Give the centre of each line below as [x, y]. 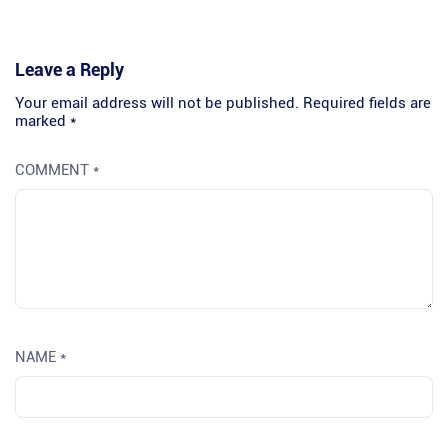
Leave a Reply [69, 70]
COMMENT [54, 170]
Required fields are [367, 103]
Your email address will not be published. [157, 103]
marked [42, 121]
